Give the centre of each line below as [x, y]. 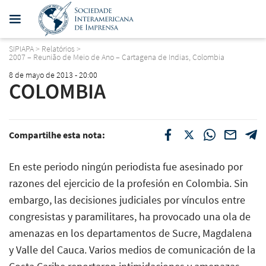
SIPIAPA [21, 49]
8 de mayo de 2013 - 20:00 [53, 75]
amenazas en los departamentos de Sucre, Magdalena [130, 233]
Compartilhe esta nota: [57, 134]
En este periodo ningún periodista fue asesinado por [126, 166]
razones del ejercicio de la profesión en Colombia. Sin [129, 183]
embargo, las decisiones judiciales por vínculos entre [127, 199]
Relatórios [58, 49]
